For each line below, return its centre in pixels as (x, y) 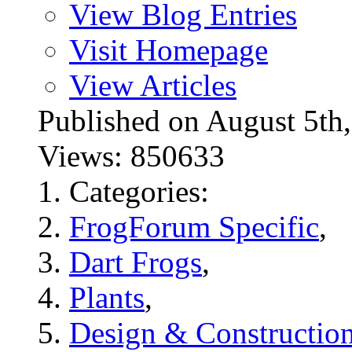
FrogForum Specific (194, 227)
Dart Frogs (136, 262)
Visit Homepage (169, 50)
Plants (107, 298)
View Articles (153, 86)
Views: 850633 (135, 156)
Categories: (139, 192)
